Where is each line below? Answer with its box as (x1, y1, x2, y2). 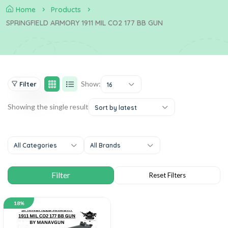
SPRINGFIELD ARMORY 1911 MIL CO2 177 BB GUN (6, 18, 163, 27)
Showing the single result (8, 102, 89, 111)
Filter (19, 80, 37, 89)
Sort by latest (95, 103, 137, 111)
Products (51, 5, 81, 14)
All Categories (14, 141, 57, 149)
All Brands (90, 141, 121, 149)
